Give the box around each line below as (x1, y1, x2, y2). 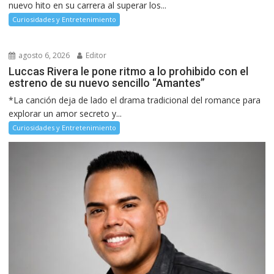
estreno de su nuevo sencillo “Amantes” (9, 76, 206, 89)
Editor (84, 50, 107, 61)
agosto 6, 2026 (17, 50, 70, 61)
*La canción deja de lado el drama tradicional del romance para (9, 94, 261, 106)
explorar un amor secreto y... (9, 107, 122, 119)
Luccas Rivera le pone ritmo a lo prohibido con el (9, 64, 249, 78)
